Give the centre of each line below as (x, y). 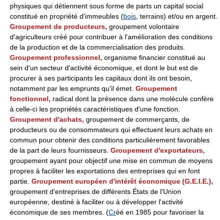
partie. (21, 181)
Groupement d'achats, (48, 119)
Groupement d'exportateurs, (158, 150)
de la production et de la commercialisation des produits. (97, 47)
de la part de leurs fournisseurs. (60, 150)
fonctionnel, (31, 99)
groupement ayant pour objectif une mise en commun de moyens (111, 161)
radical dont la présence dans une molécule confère (133, 99)
